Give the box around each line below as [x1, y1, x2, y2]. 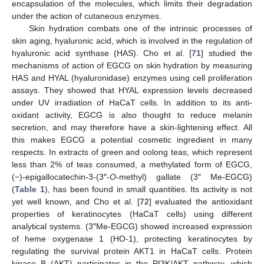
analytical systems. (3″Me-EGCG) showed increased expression [12, 222, 252, 232]
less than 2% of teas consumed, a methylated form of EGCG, [12, 160, 252, 170]
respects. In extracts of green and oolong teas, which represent [12, 147, 252, 157]
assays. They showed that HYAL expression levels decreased [12, 85, 252, 95]
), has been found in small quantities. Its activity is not [44, 184, 253, 194]
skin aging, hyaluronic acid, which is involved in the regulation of [12, 36, 252, 46]
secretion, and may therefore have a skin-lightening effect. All [12, 123, 252, 133]
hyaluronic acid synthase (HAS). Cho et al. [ [12, 48, 192, 58]
